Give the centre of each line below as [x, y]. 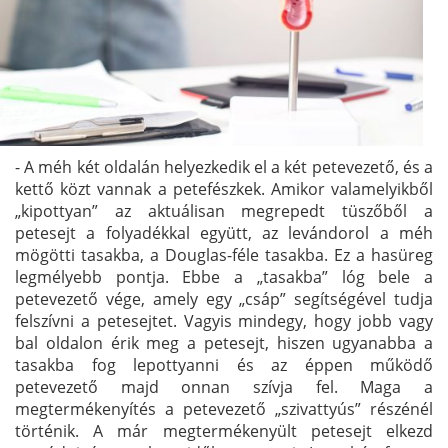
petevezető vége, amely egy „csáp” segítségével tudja [224, 298]
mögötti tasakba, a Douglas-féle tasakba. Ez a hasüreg [224, 254]
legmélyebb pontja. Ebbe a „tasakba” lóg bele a [224, 276]
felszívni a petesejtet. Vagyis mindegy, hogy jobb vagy [224, 320]
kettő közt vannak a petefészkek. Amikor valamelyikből [224, 188]
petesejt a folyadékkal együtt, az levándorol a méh [224, 232]
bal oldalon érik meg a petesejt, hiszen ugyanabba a [224, 342]
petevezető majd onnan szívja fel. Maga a [224, 386]
